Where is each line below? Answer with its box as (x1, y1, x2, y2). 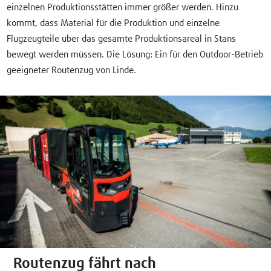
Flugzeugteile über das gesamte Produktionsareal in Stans (7, 34, 237, 44)
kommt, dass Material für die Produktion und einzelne (7, 18, 220, 28)
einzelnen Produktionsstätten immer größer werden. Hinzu (7, 2, 239, 12)
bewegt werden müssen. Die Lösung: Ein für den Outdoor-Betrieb (7, 50, 264, 59)
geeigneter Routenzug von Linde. (7, 65, 137, 75)
